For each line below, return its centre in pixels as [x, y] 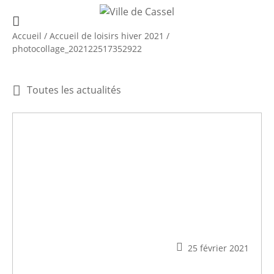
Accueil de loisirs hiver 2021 [107, 35]
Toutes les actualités [74, 90]
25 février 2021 [218, 248]
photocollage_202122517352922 [77, 48]
